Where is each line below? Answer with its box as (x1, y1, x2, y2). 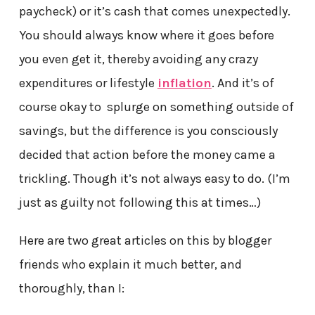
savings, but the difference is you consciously (18, 123, 278, 139)
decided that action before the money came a (18, 147, 276, 163)
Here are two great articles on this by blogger (18, 233, 271, 249)
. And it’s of (211, 75, 274, 91)
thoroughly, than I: (18, 281, 124, 297)
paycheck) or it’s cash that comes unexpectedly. (18, 4, 290, 20)
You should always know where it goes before (18, 27, 274, 44)
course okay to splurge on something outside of (18, 99, 294, 115)
